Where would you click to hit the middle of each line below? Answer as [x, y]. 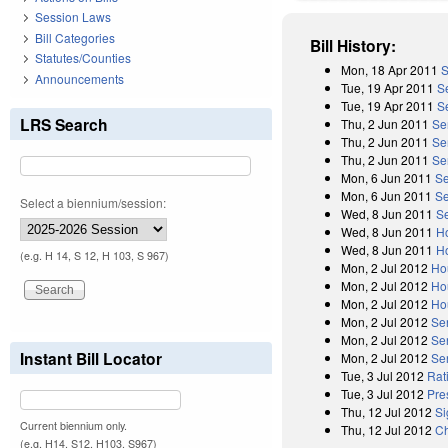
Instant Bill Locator [91, 358]
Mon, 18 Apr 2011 [390, 69]
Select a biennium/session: [93, 202]
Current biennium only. [73, 425]
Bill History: [353, 45]
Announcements [79, 78]
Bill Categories [75, 37]
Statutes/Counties [83, 58]
